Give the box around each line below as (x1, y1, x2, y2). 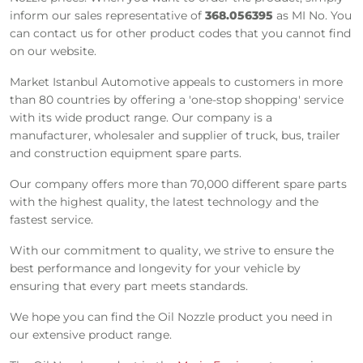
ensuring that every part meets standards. (10, 278, 248, 293)
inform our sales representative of (10, 7, 205, 23)
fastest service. (10, 211, 93, 227)
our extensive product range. (10, 327, 172, 342)
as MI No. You (273, 7, 352, 23)
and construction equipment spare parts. (10, 145, 241, 160)
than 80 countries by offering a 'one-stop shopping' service (10, 92, 344, 107)
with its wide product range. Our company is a (10, 109, 272, 125)
